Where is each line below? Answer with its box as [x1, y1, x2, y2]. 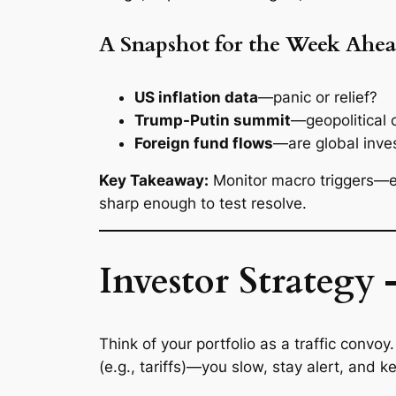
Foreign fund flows [134, 133, 273, 152]
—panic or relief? [258, 88, 377, 106]
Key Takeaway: [99, 171, 209, 190]
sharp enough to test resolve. [99, 194, 307, 213]
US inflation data [134, 88, 258, 106]
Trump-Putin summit [134, 110, 291, 129]
